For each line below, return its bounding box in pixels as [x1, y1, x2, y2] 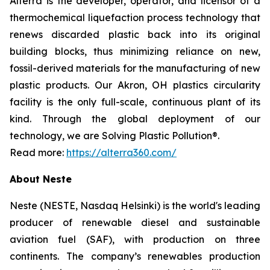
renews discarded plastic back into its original [10, 28, 260, 40]
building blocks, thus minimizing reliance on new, [10, 45, 260, 57]
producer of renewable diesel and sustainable [10, 216, 260, 228]
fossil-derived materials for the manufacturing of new [10, 62, 260, 74]
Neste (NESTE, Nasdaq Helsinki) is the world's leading [10, 199, 260, 212]
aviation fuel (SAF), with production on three [10, 233, 260, 245]
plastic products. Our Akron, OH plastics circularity [10, 79, 260, 91]
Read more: [10, 146, 66, 159]
